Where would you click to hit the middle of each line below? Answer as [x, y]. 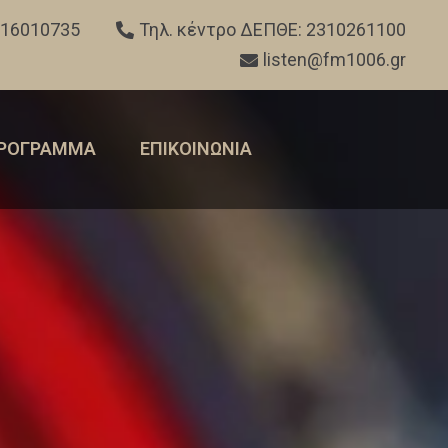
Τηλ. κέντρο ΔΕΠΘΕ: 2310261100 [272, 29]
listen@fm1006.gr [334, 59]
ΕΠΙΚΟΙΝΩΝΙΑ [195, 149]
